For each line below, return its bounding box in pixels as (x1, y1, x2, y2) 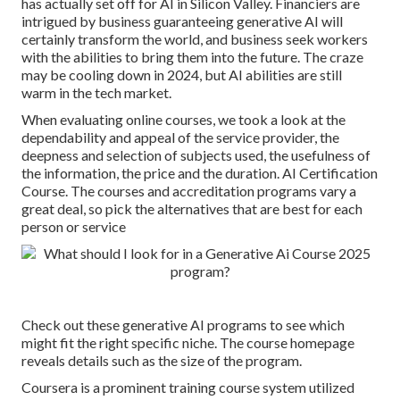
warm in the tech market (21, 84, 169, 102)
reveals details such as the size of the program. (21, 352, 302, 370)
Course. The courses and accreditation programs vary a (21, 182, 356, 200)
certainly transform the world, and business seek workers (21, 30, 368, 48)
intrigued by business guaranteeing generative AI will (21, 12, 343, 30)
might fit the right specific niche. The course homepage (21, 334, 354, 352)
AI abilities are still (229, 66, 342, 84)
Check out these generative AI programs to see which (21, 316, 345, 334)
